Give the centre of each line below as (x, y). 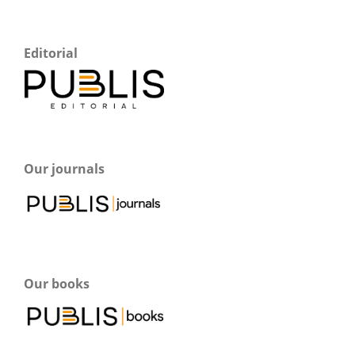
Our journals (64, 169)
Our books (57, 284)
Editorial (51, 53)
